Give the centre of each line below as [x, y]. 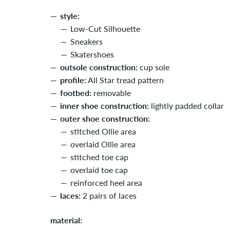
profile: [73, 80]
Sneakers [87, 41]
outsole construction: [99, 67]
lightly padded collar [186, 106]
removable [111, 93]
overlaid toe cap [99, 170]
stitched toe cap [99, 157]
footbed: [76, 93]
